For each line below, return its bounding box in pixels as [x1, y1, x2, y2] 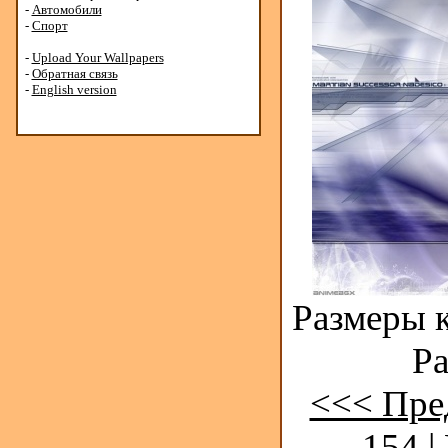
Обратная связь [31, 66, 118, 81]
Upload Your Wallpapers [31, 50, 164, 65]
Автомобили [31, 2, 102, 17]
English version [31, 82, 117, 97]
